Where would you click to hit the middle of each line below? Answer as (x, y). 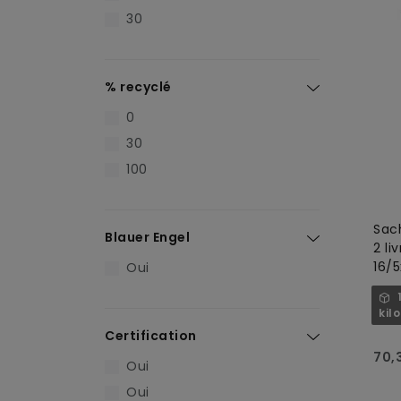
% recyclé (138, 87)
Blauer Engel (147, 237)
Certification (151, 336)
